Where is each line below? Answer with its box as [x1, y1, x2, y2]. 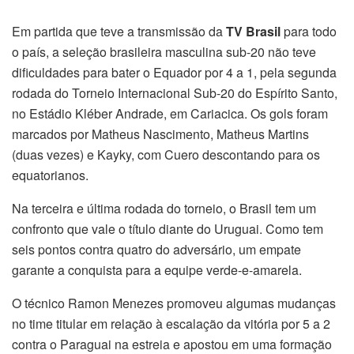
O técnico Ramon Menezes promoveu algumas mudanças [12, 294, 336, 313]
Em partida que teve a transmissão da [12, 22, 223, 41]
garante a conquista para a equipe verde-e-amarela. [12, 261, 302, 280]
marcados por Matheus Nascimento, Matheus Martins [12, 125, 309, 144]
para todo [284, 22, 337, 41]
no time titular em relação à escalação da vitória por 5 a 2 [12, 314, 330, 333]
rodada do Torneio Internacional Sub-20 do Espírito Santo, [12, 84, 337, 103]
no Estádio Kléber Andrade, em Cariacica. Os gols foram [12, 104, 328, 123]
